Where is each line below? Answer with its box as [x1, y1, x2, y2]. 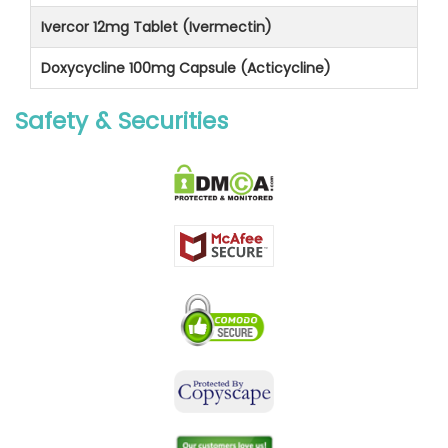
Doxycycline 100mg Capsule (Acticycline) [41, 57, 331, 78]
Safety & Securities [15, 104, 228, 137]
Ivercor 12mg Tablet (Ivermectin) [41, 16, 272, 37]
